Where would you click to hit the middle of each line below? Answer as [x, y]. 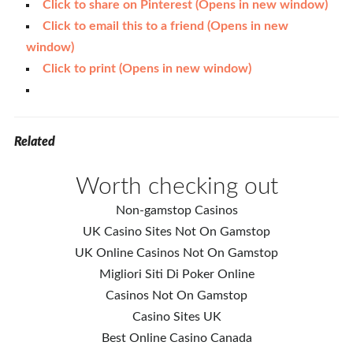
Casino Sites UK [176, 317]
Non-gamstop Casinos [176, 210]
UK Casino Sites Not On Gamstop [176, 232]
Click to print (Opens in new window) [147, 69]
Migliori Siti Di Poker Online [176, 274]
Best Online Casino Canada [176, 338]
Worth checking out [176, 187]
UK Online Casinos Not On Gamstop [176, 253]
